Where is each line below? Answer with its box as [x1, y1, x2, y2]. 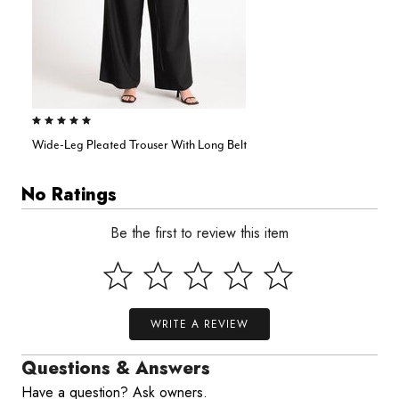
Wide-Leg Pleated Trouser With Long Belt [32, 136, 247, 152]
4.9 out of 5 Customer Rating [31, 117, 143, 128]
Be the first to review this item [110, 223, 289, 243]
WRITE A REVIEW [151, 316, 248, 332]
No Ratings [21, 182, 117, 208]
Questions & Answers [21, 355, 210, 381]
